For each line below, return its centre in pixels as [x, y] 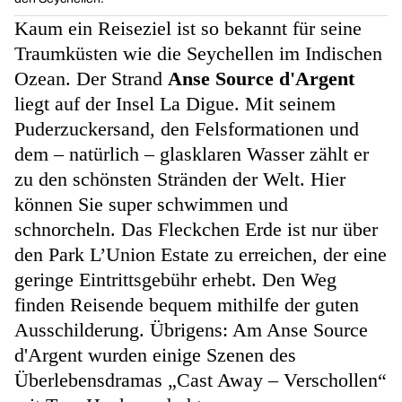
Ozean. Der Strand [88, 79]
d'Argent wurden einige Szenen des [155, 355]
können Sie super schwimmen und [151, 204]
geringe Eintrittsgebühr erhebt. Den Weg [175, 280]
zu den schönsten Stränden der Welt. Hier [180, 179]
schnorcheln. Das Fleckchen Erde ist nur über [196, 229]
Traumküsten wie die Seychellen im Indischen [198, 53]
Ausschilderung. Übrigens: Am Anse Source [191, 330]
